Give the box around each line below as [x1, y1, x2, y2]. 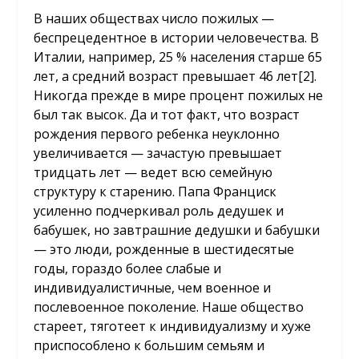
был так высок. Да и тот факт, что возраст [34, 106, 301, 124]
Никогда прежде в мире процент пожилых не [34, 87, 324, 105]
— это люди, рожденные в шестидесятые [34, 240, 295, 259]
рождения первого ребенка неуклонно [34, 125, 280, 143]
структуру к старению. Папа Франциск [34, 183, 277, 201]
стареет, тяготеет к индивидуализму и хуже [34, 317, 312, 336]
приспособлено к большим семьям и [34, 337, 265, 355]
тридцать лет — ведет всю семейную [34, 163, 273, 182]
